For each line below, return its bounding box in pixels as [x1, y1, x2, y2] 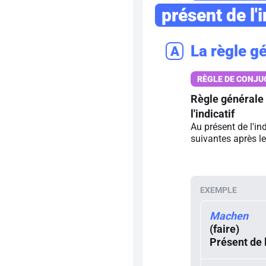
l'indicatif [191, 107, 235, 120]
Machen [210, 210, 248, 222]
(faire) [210, 223, 239, 235]
